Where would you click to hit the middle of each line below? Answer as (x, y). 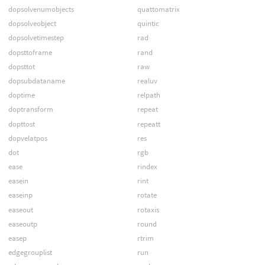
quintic (148, 24)
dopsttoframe (30, 52)
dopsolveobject (32, 24)
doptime (21, 95)
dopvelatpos (28, 138)
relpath (148, 95)
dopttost (21, 124)
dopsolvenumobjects (41, 9)
